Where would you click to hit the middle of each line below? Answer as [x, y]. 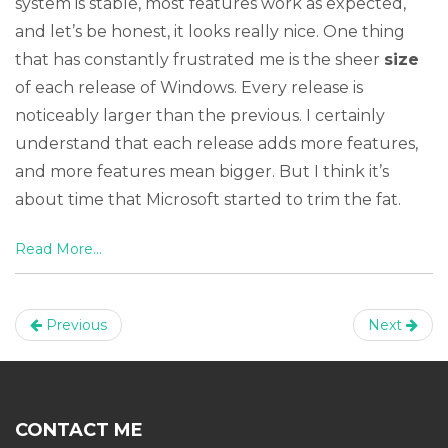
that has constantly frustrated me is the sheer [199, 59]
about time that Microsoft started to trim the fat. [208, 199]
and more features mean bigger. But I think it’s [202, 171]
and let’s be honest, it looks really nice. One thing [210, 31]
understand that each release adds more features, [216, 143]
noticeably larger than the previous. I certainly [200, 115]
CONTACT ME [79, 430]
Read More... [58, 249]
